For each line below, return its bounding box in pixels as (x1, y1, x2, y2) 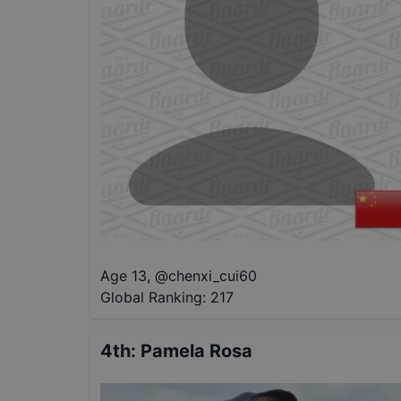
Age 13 (100, 267, 147, 286)
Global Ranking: (100, 288, 206, 307)
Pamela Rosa (141, 340, 252, 363)
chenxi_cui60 (168, 267, 257, 286)
